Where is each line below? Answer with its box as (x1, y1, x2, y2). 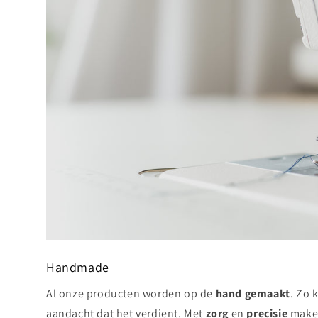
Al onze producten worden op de (46, 286, 216, 301)
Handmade (46, 259, 109, 275)
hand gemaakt (215, 286, 290, 301)
